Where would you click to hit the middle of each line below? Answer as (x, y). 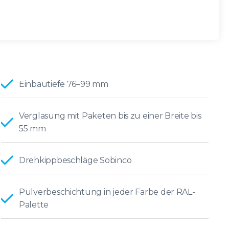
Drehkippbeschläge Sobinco (75, 160)
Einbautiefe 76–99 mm (64, 84)
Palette (34, 204)
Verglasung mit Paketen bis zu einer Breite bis (110, 116)
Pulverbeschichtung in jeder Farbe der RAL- (107, 192)
